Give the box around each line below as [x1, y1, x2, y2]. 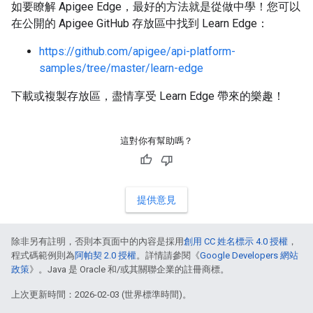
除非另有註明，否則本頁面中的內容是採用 [11, 236, 184, 247]
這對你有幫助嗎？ [120, 136, 193, 146]
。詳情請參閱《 [136, 250, 200, 261]
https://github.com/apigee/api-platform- [39, 45, 235, 58]
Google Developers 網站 [200, 250, 298, 261]
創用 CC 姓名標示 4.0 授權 [184, 236, 288, 247]
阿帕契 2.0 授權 [75, 250, 136, 261]
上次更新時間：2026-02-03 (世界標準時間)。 [11, 289, 191, 300]
